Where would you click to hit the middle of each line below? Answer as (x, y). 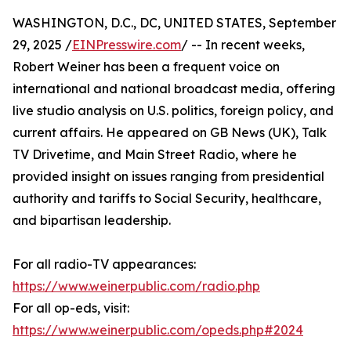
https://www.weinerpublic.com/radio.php (136, 286)
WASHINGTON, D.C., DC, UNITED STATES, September (174, 23)
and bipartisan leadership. (92, 220)
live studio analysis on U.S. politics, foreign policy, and (173, 110)
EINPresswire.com (127, 45)
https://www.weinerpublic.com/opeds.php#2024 (158, 330)
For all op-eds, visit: (71, 308)
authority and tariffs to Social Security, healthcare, (167, 198)
